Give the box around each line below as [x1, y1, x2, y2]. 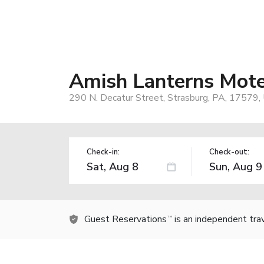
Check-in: [87, 146, 120, 157]
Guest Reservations [84, 212, 167, 226]
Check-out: [209, 146, 249, 157]
